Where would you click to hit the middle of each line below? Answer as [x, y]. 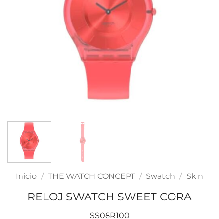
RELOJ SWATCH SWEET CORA [109, 197]
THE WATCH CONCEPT [91, 176]
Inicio [26, 176]
